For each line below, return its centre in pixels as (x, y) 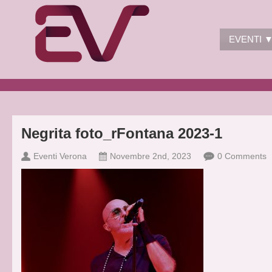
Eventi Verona (60, 156)
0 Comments (242, 156)
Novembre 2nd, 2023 (151, 156)
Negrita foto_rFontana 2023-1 (122, 133)
